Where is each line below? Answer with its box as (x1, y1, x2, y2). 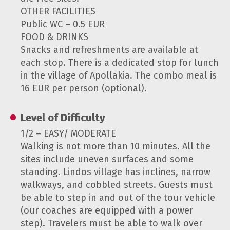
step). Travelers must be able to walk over (21, 217, 202, 229)
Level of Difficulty (21, 111, 105, 124)
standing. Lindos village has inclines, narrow (21, 166, 210, 178)
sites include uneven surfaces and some (21, 153, 194, 165)
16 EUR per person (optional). (21, 82, 147, 94)
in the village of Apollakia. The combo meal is (21, 69, 217, 81)
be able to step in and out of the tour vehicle (21, 191, 215, 203)
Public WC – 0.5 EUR (21, 18, 105, 30)
